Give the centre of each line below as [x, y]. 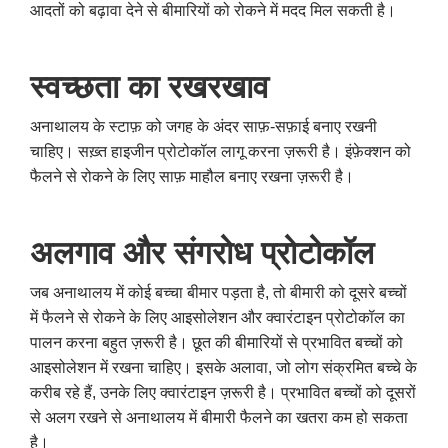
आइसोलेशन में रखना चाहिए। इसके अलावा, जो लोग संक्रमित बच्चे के [223, 367]
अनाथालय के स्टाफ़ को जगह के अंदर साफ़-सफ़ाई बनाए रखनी [203, 126]
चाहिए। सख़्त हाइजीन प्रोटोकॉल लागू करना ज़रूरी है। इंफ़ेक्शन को [220, 151]
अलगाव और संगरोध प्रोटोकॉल [202, 252]
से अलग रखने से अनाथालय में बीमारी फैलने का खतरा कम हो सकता [219, 417]
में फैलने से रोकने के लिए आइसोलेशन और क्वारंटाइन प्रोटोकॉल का [217, 317]
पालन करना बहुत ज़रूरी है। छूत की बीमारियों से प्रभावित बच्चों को [216, 342]
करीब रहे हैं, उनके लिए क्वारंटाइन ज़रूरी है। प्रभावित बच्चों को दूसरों [223, 392]
